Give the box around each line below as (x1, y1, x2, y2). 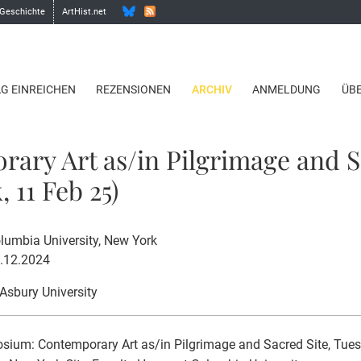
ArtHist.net (62, 6, 107, 17)
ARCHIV (191, 83, 232, 97)
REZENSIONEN (96, 83, 172, 97)
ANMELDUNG (252, 83, 322, 97)
